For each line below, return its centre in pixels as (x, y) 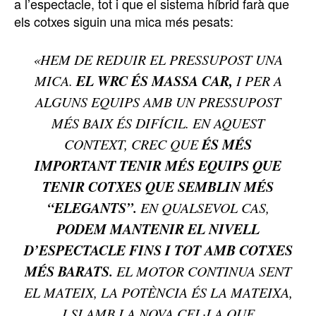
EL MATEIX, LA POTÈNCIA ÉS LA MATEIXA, (158, 292)
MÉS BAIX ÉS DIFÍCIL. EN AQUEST (158, 123)
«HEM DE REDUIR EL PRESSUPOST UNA (158, 60)
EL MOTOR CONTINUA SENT (202, 271)
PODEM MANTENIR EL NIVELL (158, 229)
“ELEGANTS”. (93, 208)
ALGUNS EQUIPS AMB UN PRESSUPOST (158, 102)
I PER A (257, 81)
